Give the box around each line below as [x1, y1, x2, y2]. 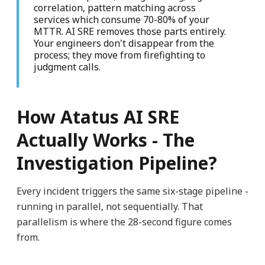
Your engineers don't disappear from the [33, 37, 214, 50]
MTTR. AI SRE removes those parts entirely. [33, 25, 226, 38]
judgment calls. [33, 60, 101, 74]
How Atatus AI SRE [16, 105, 179, 130]
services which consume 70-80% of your [33, 13, 209, 27]
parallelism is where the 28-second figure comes [16, 215, 232, 229]
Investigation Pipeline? [16, 151, 217, 176]
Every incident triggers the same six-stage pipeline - [16, 185, 248, 198]
